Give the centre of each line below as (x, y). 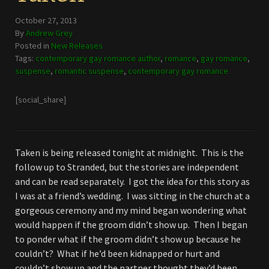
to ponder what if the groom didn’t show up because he (128, 239)
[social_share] (41, 100)
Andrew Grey (49, 33)
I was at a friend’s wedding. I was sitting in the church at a (132, 196)
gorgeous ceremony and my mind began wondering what (131, 210)
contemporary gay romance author (98, 58)
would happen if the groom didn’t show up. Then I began (131, 225)
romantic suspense (89, 71)
